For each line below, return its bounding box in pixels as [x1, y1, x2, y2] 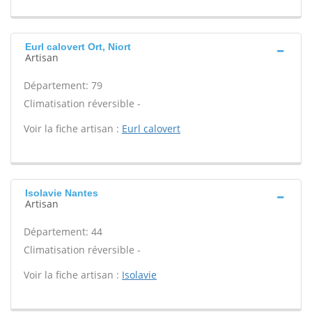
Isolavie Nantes [25, 187, 98, 198]
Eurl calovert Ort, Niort [25, 41, 131, 52]
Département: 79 [24, 79, 102, 92]
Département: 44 [24, 225, 102, 238]
